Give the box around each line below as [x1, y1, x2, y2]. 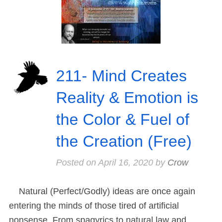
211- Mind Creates [55, 67, 187, 85]
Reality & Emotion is [55, 89, 198, 107]
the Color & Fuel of [55, 111, 189, 129]
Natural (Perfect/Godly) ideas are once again [9, 186, 195, 197]
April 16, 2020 [98, 158, 153, 168]
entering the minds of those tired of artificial [9, 201, 179, 211]
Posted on [55, 158, 98, 168]
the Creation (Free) [55, 132, 192, 151]
